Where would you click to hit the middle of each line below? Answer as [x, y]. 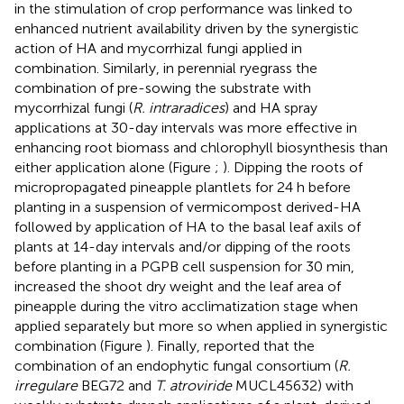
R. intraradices [179, 107]
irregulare [46, 385]
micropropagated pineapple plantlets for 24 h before [183, 187]
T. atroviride [193, 385]
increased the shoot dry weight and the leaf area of [178, 286]
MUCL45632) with [293, 385]
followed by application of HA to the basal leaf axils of [188, 226]
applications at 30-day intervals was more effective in [186, 127]
